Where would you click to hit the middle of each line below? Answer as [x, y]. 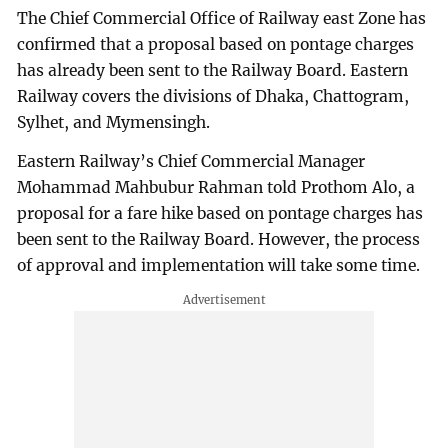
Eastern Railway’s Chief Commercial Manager [191, 162]
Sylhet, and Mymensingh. [114, 122]
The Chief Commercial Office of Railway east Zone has [222, 18]
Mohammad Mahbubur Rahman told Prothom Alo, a [216, 188]
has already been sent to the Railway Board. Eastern [213, 70]
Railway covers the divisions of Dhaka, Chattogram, [213, 96]
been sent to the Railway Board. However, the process [219, 240]
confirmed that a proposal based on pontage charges [216, 44]
